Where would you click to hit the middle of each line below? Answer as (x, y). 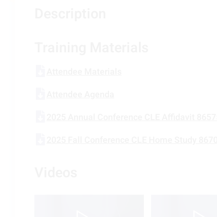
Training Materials (92, 48)
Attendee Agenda (80, 95)
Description (70, 14)
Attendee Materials (84, 72)
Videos (56, 173)
